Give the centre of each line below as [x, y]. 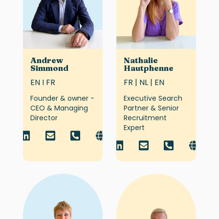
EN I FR [43, 82]
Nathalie [141, 60]
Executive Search [153, 98]
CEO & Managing [59, 108]
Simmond [49, 68]
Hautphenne [149, 68]
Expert [134, 127]
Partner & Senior [151, 108]
